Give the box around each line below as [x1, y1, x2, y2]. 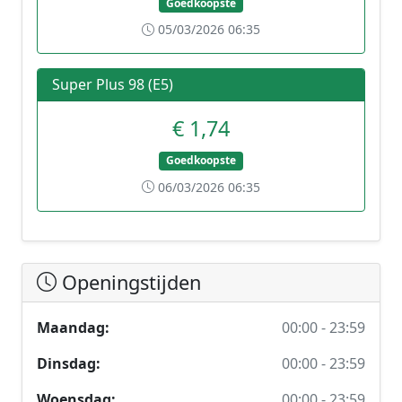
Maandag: [37, 317, 109, 337]
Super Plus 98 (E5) [52, 74, 173, 95]
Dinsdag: [37, 353, 100, 373]
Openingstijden [57, 268, 201, 295]
